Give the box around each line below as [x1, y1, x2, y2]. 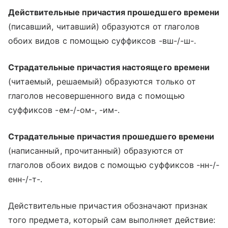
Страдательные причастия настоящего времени [8, 62, 210, 72]
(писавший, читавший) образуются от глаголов [8, 21, 200, 32]
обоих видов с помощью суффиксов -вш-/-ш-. [8, 36, 196, 46]
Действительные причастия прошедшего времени [8, 7, 220, 17]
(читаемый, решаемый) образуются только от [8, 76, 196, 87]
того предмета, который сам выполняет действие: [8, 215, 216, 225]
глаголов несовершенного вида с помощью [8, 91, 185, 101]
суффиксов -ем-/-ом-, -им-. [8, 105, 120, 115]
